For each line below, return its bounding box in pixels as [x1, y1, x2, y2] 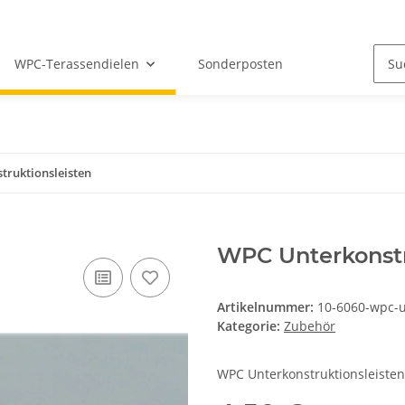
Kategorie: [217, 317, 284, 335]
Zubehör [284, 317, 335, 335]
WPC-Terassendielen [14, 55, 139, 73]
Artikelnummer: [217, 298, 317, 316]
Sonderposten [197, 55, 283, 73]
